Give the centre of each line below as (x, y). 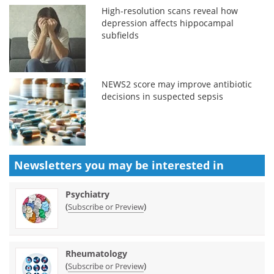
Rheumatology (96, 253)
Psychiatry (87, 194)
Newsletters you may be (83, 165)
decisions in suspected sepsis (163, 96)
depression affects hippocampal (168, 23)
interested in (188, 165)
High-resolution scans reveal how (170, 10)
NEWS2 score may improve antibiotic (177, 84)
